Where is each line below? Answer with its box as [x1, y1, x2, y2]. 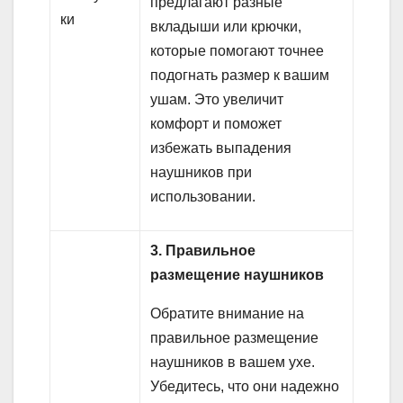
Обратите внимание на [150, 306, 305, 322]
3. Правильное [150, 243, 256, 259]
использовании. [150, 189, 256, 205]
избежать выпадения [150, 140, 292, 157]
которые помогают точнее [150, 43, 325, 59]
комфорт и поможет [150, 116, 282, 132]
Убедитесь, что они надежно [150, 379, 340, 395]
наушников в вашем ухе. [150, 354, 316, 371]
